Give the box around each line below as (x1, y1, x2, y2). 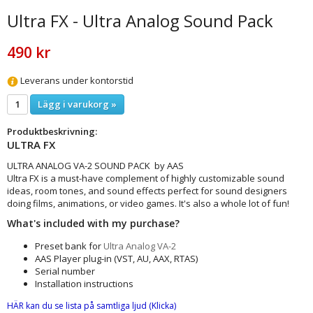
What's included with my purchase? (7, 216, 180, 230)
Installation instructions (35, 277, 133, 290)
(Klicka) (147, 299, 176, 312)
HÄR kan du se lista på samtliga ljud (7, 299, 147, 312)
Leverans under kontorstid (18, 74, 133, 87)
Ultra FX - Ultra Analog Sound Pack (7, 9, 273, 33)
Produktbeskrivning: (7, 124, 97, 138)
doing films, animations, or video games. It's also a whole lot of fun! (7, 196, 289, 210)
